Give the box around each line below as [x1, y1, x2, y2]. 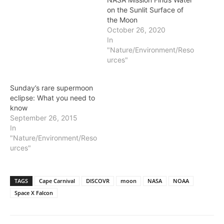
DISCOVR [86, 176, 109, 184]
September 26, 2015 [10, 113, 77, 122]
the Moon [107, 15, 137, 24]
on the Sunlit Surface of [107, 5, 183, 14]
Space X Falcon [14, 188, 53, 196]
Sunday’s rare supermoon [10, 83, 93, 92]
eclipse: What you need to [10, 93, 95, 102]
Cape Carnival [39, 176, 75, 184]
